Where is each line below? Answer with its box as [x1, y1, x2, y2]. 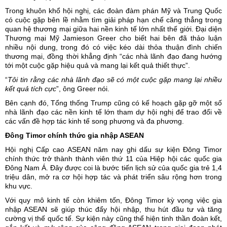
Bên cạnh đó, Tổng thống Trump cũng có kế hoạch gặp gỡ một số [5, 98, 222, 107]
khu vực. [5, 181, 32, 190]
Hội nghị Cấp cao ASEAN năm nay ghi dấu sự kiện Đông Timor [5, 145, 222, 154]
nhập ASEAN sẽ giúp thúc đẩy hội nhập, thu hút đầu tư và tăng [5, 205, 222, 213]
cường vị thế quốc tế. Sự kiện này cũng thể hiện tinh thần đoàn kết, [5, 214, 222, 222]
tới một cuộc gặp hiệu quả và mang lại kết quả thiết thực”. [5, 61, 190, 69]
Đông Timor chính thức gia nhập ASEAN [5, 131, 144, 139]
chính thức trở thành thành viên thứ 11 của [5, 154, 150, 163]
